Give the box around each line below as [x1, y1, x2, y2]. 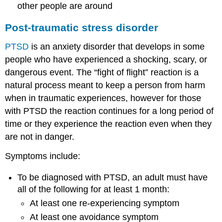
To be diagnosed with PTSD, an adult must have [17, 172, 208, 182]
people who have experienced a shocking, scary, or [5, 55, 208, 65]
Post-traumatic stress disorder [5, 22, 159, 34]
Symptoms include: [5, 151, 81, 161]
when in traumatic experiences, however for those [5, 93, 202, 104]
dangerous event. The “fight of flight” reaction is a [5, 67, 199, 78]
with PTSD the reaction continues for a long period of [5, 106, 214, 116]
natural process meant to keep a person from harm [5, 80, 206, 91]
